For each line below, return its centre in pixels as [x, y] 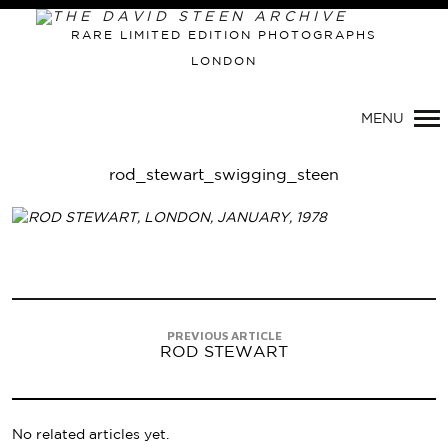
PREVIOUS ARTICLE [224, 335]
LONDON [224, 61]
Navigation [151, 115]
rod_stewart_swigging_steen [224, 175]
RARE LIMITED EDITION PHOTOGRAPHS [224, 35]
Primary [135, 85]
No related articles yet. [90, 435]
